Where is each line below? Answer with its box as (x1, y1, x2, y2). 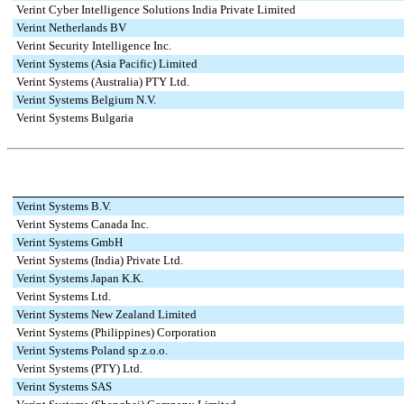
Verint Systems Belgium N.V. (16, 93, 156, 106)
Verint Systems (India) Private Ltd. (16, 253, 183, 268)
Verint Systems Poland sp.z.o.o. (16, 344, 168, 358)
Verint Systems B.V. (16, 199, 111, 214)
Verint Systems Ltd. (16, 289, 111, 304)
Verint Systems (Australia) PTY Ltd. (16, 75, 189, 88)
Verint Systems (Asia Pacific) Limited (16, 57, 197, 70)
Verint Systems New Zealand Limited (16, 308, 197, 322)
